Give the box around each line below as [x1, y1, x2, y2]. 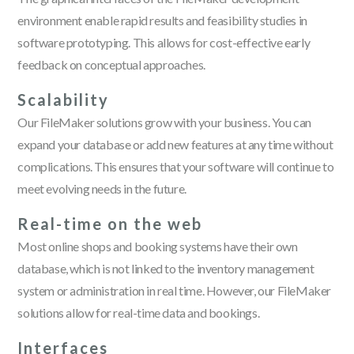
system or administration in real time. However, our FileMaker [17, 283, 332, 298]
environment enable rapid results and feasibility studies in [17, 13, 307, 28]
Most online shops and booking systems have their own [17, 239, 298, 254]
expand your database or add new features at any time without [17, 137, 333, 152]
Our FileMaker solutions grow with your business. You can [17, 115, 312, 130]
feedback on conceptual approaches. [17, 57, 205, 72]
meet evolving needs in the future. [17, 181, 186, 196]
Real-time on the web [17, 214, 203, 233]
